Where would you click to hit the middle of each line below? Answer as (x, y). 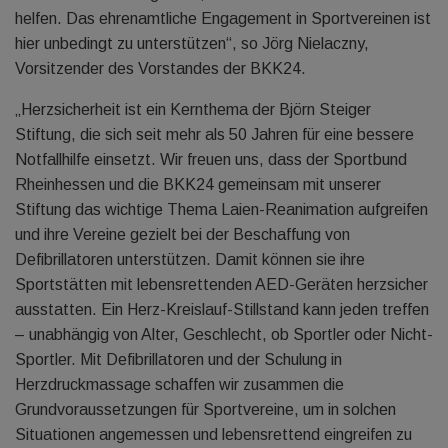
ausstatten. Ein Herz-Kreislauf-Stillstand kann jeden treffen (222, 309)
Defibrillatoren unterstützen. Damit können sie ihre (190, 259)
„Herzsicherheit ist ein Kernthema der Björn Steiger (193, 109)
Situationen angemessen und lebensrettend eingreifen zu (213, 434)
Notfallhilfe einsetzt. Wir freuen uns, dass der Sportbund (211, 159)
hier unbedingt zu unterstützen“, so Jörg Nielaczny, (192, 43)
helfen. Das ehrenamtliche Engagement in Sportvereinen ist (223, 18)
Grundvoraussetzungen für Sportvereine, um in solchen (205, 409)
